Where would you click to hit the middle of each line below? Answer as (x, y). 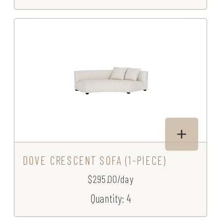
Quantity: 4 (110, 198)
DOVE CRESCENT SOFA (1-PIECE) (95, 160)
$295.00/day (110, 179)
